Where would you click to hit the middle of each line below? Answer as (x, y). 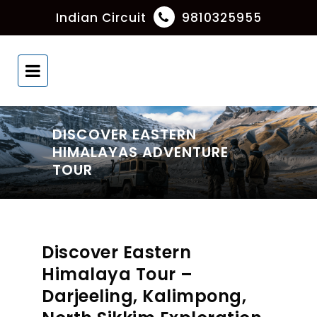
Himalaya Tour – (117, 275)
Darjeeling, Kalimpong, (144, 296)
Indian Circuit (103, 18)
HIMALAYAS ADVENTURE (140, 152)
